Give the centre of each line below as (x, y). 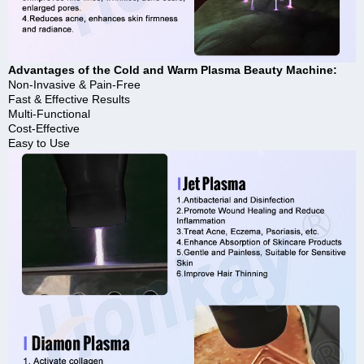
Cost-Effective (44, 128)
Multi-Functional (49, 113)
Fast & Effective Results (69, 99)
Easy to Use (39, 143)
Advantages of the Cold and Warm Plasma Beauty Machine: (173, 69)
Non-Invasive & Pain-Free (74, 84)
